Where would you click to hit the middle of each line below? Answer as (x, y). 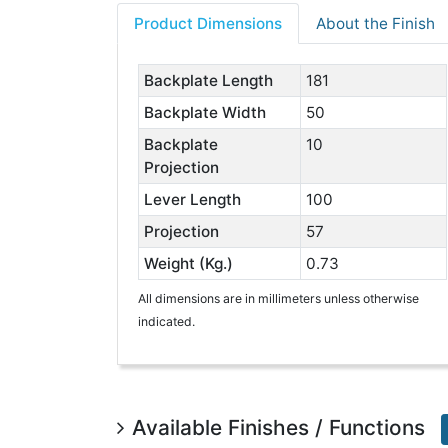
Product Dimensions (208, 23)
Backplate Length (208, 80)
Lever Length (192, 199)
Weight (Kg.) (188, 263)
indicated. (166, 321)
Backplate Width (204, 112)
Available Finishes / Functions (278, 428)
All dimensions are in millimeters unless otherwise (278, 298)
